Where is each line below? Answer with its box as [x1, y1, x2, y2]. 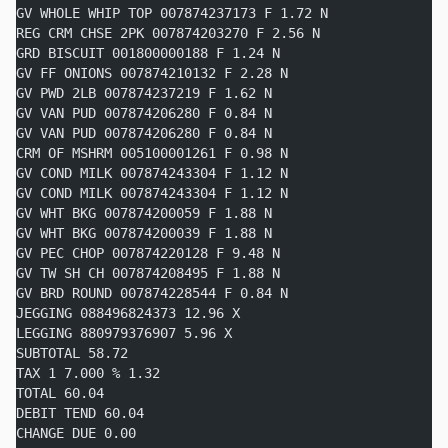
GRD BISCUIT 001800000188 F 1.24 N [16, 45, 280, 61]
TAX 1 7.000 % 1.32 [16, 365, 160, 381]
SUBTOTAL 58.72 [16, 345, 128, 361]
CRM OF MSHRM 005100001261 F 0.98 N [16, 145, 288, 161]
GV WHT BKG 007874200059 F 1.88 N [16, 205, 272, 221]
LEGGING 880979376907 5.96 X [16, 325, 232, 341]
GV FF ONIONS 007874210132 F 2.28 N [16, 65, 288, 81]
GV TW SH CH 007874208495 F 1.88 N [16, 265, 280, 281]
